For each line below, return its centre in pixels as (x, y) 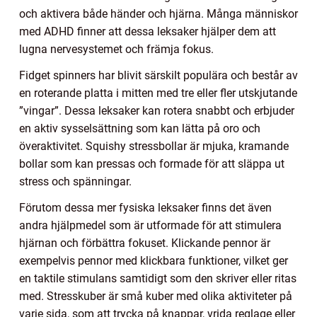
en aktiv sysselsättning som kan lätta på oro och (140, 128)
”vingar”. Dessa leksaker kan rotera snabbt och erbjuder (157, 110)
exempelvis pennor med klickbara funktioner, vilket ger (154, 260)
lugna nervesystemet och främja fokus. (116, 49)
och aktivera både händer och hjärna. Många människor (158, 13)
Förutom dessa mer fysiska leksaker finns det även (145, 207)
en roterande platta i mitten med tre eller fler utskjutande (158, 93)
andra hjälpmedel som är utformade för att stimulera (150, 225)
